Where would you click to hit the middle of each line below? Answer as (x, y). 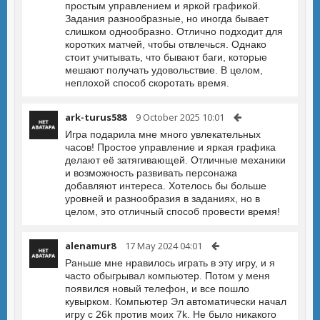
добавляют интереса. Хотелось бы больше (166, 186)
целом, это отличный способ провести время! (172, 211)
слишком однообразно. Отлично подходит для (174, 31)
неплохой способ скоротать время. (147, 83)
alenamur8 (90, 246)
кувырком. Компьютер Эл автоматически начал (176, 301)
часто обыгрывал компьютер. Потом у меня (167, 276)
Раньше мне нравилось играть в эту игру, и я (170, 263)
